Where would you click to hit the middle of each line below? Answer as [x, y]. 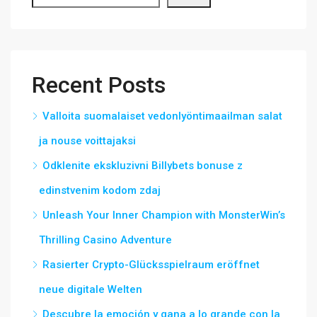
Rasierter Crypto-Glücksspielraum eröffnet [151, 265]
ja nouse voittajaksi [87, 141]
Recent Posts [99, 85]
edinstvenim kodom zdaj [100, 190]
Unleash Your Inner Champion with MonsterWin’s [164, 215]
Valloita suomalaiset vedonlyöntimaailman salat [162, 116]
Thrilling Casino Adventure [105, 240]
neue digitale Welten [91, 289]
